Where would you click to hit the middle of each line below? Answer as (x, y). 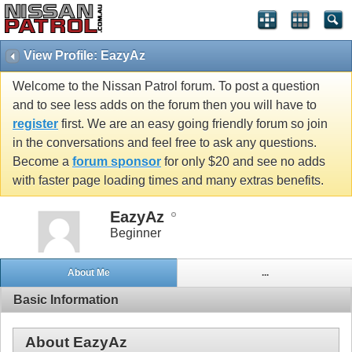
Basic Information (66, 299)
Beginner (136, 233)
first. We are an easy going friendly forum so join (193, 124)
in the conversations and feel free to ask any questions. (165, 143)
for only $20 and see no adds (243, 162)
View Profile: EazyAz (84, 55)
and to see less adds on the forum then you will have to (165, 105)
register (35, 124)
